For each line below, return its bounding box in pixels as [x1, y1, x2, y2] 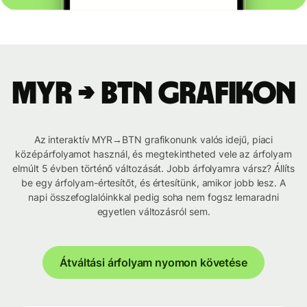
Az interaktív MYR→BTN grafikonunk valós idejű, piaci [34, 134, 273, 146]
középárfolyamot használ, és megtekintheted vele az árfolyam [15, 148, 292, 160]
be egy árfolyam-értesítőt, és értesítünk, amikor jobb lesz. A [21, 177, 286, 189]
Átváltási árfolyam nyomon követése [60, 256, 247, 270]
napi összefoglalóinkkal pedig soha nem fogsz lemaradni [28, 191, 279, 204]
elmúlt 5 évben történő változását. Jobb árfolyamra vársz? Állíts [12, 162, 295, 175]
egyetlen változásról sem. [97, 206, 210, 218]
